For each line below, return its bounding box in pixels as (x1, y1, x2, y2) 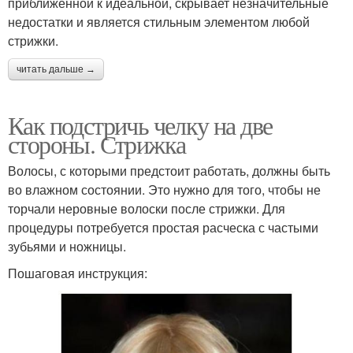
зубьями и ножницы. (8, 236, 126, 255)
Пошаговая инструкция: (8, 263, 147, 282)
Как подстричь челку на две (8, 107, 273, 142)
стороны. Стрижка (8, 126, 186, 161)
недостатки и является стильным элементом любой (8, 12, 310, 31)
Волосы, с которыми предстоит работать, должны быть (8, 161, 330, 180)
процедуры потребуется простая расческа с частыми (8, 217, 318, 236)
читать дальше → (17, 63, 95, 75)
